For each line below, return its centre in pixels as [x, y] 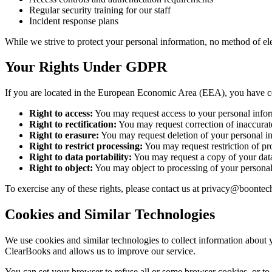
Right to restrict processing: [86, 146]
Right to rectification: [73, 124]
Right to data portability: [80, 157]
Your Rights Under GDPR [86, 67]
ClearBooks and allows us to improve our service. [100, 251]
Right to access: [61, 114]
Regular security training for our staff [100, 10]
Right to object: [61, 168]
